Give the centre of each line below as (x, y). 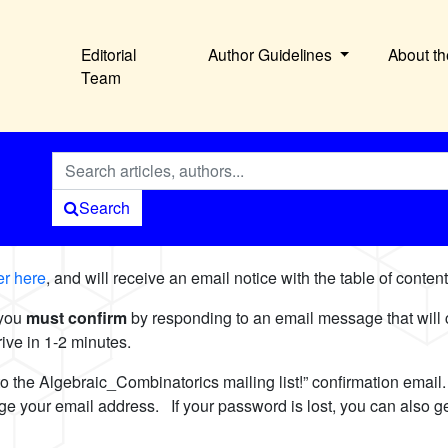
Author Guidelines (271, 54)
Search (104, 208)
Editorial (109, 54)
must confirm (78, 318)
